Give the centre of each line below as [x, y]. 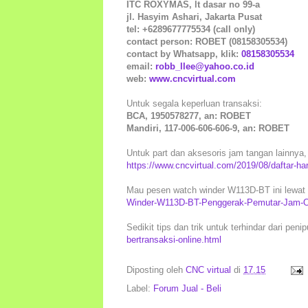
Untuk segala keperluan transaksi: [194, 103]
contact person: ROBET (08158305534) [207, 41]
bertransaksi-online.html [174, 239]
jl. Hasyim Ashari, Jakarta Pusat [194, 16]
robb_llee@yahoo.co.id [205, 66]
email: [141, 66]
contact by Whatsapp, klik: [184, 54]
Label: [140, 288]
